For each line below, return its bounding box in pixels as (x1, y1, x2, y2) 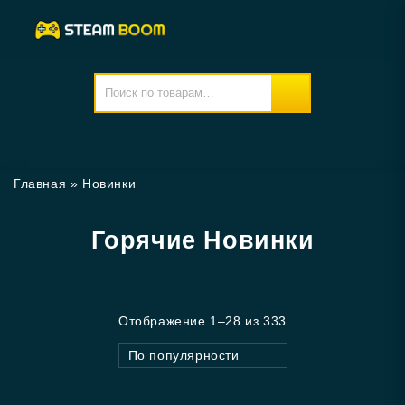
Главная (14, 176, 67, 191)
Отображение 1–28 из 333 (118, 314, 287, 328)
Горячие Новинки (90, 227, 315, 254)
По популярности (127, 348, 240, 363)
